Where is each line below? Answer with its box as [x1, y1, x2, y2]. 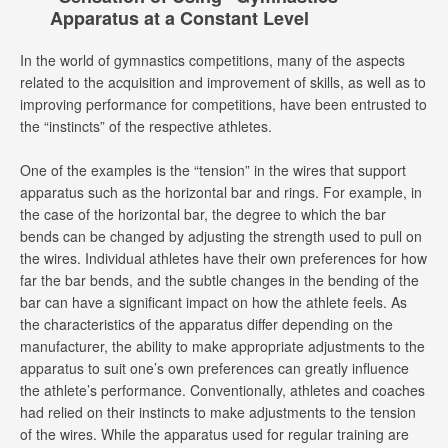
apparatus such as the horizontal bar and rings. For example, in [20, 182, 422, 203]
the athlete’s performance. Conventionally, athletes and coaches [20, 380, 425, 401]
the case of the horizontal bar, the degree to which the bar [20, 204, 386, 225]
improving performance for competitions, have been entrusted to [20, 94, 427, 115]
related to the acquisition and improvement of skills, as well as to [20, 72, 426, 93]
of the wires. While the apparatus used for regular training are [20, 424, 409, 445]
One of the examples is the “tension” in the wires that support [20, 160, 406, 181]
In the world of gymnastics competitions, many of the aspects [20, 50, 405, 71]
